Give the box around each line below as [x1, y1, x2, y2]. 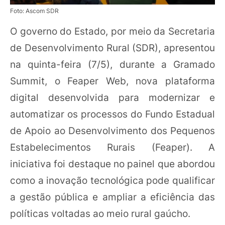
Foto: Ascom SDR [10, 7, 59, 15]
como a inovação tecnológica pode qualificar [10, 174, 215, 187]
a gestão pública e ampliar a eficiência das [10, 191, 215, 203]
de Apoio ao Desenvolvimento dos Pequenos [10, 125, 215, 137]
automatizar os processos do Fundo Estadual [10, 108, 215, 121]
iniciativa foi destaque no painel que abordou [10, 158, 215, 170]
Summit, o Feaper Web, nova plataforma [10, 75, 215, 87]
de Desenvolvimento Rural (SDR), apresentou [10, 42, 215, 54]
